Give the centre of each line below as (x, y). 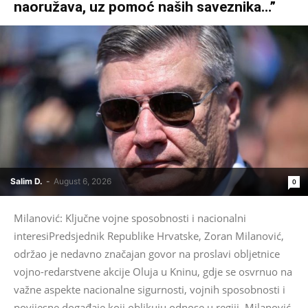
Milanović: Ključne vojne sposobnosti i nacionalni (130, 218)
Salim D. (26, 181)
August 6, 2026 (82, 181)
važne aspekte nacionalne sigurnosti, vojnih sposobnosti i (150, 289)
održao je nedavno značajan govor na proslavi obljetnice (147, 253)
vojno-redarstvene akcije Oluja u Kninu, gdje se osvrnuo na (153, 271)
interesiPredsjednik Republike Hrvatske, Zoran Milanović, (149, 235)
